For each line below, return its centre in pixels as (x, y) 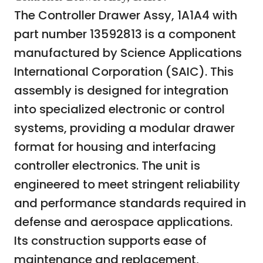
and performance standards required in (130, 203)
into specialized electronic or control (119, 109)
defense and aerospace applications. (123, 222)
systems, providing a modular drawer (124, 128)
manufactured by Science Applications (128, 53)
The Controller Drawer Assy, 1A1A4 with (126, 16)
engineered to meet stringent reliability (127, 185)
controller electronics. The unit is (107, 166)
